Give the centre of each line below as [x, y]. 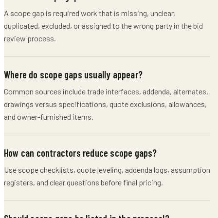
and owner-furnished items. [49, 117]
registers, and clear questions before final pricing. [83, 182]
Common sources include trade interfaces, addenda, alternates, [106, 91]
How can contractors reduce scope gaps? [81, 153]
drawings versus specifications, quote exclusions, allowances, [105, 104]
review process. [30, 38]
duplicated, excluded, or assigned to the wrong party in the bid [103, 26]
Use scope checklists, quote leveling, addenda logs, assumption [107, 170]
